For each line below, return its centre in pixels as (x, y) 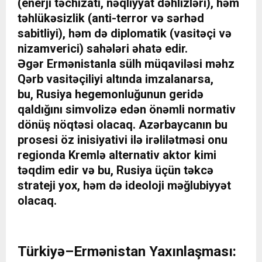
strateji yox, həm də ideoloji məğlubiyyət (124, 186)
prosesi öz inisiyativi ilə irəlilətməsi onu (123, 140)
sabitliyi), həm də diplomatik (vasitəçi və (125, 34)
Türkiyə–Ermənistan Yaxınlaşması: (127, 252)
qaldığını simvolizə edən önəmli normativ (127, 110)
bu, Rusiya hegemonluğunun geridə (111, 94)
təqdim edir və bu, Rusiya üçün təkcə (116, 170)
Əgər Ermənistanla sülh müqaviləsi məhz (126, 64)
